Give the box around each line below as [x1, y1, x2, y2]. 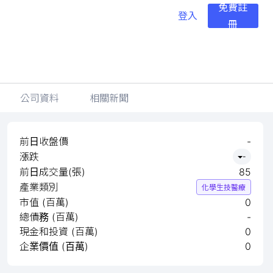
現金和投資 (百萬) [19, 225, 98, 238]
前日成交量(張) [19, 166, 85, 178]
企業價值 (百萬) [19, 240, 88, 252]
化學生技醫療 [202, 183, 246, 192]
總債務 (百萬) [19, 211, 79, 223]
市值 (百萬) [19, 196, 69, 208]
